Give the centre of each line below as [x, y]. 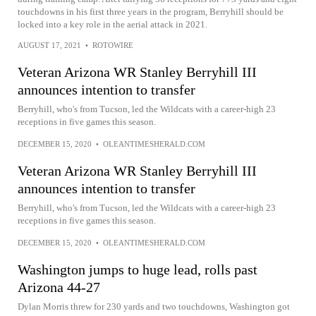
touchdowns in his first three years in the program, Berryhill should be [151, 12]
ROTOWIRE [113, 45]
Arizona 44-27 [59, 287]
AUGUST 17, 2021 [49, 45]
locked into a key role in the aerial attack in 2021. [113, 24]
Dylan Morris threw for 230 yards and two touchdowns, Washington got [154, 306]
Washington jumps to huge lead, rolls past [138, 269]
